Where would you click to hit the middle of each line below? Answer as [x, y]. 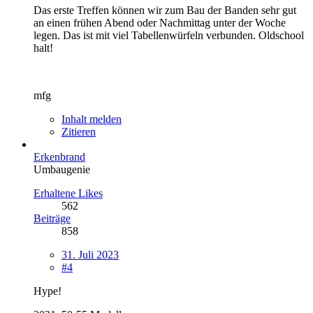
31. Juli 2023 [90, 254]
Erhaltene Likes [68, 193]
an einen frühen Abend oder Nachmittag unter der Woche [160, 22]
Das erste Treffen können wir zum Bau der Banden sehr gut [165, 10]
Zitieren [79, 131]
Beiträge [52, 218]
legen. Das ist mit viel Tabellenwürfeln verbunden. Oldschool [169, 35]
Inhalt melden [92, 119]
